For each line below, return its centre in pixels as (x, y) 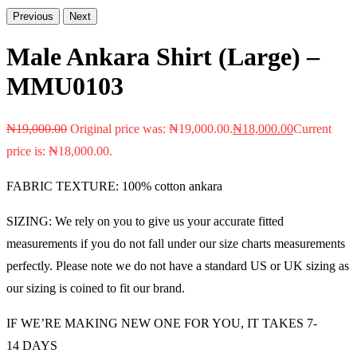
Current (312, 128)
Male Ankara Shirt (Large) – (163, 56)
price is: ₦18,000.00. (59, 151)
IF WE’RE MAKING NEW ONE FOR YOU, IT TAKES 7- (162, 323)
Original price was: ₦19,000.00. (151, 128)
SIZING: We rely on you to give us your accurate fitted (145, 221)
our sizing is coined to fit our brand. (96, 288)
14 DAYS (32, 345)
